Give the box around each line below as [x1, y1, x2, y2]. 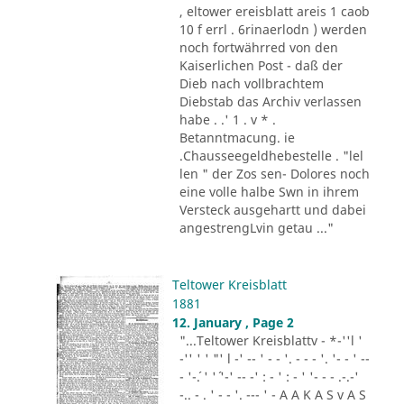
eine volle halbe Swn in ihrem [179, 183, 359, 201]
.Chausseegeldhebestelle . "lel [179, 147, 363, 165]
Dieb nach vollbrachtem [179, 75, 324, 93]
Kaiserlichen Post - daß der [179, 57, 343, 75]
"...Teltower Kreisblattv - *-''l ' [179, 331, 363, 349]
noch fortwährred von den [179, 39, 338, 57]
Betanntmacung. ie [179, 129, 295, 147]
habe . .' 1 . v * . [179, 111, 276, 129]
